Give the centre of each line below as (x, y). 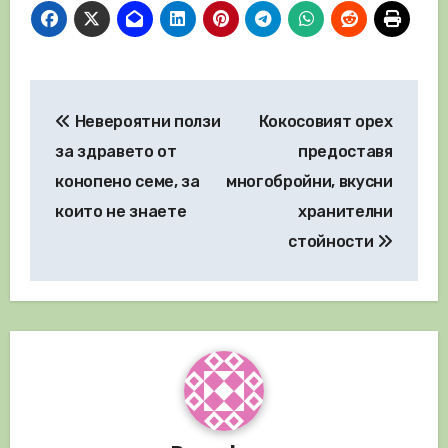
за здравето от (116, 151)
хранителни (345, 211)
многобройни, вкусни (309, 181)
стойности (333, 241)
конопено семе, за (127, 181)
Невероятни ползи (145, 121)
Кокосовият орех (325, 121)
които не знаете (121, 211)
